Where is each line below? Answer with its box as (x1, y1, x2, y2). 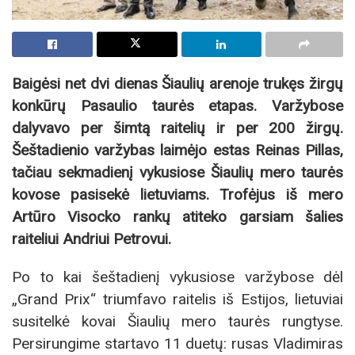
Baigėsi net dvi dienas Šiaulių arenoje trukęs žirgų (12, 74, 343, 94)
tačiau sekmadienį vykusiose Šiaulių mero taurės (12, 163, 343, 182)
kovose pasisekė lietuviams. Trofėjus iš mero (12, 185, 343, 204)
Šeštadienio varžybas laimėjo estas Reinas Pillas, (12, 141, 343, 160)
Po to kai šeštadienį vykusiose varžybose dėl (12, 267, 343, 286)
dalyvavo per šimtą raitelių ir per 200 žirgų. (12, 119, 343, 138)
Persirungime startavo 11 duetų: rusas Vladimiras (12, 334, 343, 353)
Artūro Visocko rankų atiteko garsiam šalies (12, 208, 343, 227)
